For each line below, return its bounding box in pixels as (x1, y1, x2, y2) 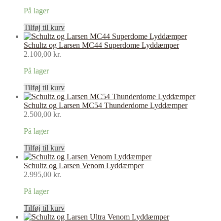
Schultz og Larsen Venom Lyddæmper (24, 161, 144, 170)
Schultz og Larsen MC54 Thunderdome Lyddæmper (24, 101, 187, 110)
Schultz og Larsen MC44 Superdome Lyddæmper (24, 41, 179, 50)
